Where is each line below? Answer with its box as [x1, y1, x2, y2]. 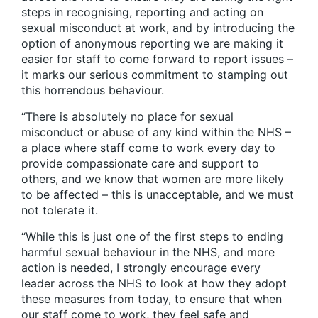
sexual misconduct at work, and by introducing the [21, 21, 295, 35]
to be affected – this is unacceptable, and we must [21, 187, 294, 202]
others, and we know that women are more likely [21, 172, 284, 187]
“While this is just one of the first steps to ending [21, 229, 283, 244]
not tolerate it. [21, 203, 98, 218]
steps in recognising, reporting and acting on [21, 5, 263, 20]
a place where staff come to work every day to [21, 141, 275, 155]
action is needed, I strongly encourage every [21, 261, 261, 275]
